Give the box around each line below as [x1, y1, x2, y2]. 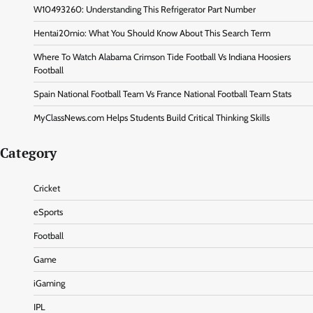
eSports [34, 206, 63, 217]
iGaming [34, 277, 65, 289]
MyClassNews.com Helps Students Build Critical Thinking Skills [34, 112, 270, 123]
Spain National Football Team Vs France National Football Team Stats [34, 88, 291, 99]
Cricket [34, 182, 60, 194]
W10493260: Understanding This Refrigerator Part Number [34, 3, 256, 15]
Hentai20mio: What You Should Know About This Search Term [34, 27, 270, 38]
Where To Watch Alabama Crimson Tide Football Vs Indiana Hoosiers [34, 51, 291, 62]
